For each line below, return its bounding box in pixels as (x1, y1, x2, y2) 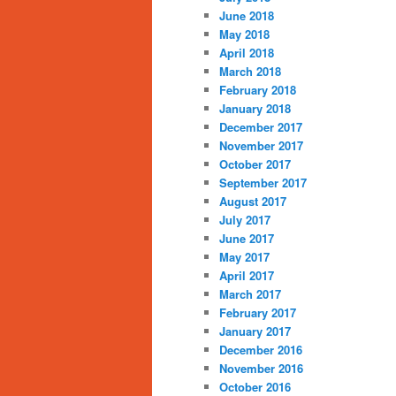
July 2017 (219, 211, 270, 229)
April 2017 (219, 267, 274, 285)
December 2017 (219, 118, 302, 136)
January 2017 (219, 323, 291, 340)
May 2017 (219, 248, 270, 266)
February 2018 (219, 81, 296, 99)
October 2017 (219, 156, 291, 173)
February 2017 (219, 304, 296, 322)
